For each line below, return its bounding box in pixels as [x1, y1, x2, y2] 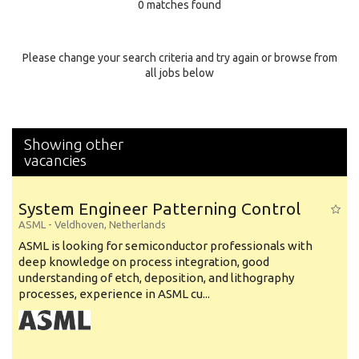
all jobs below [145, 67, 214, 79]
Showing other [24, 135, 123, 153]
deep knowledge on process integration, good [18, 255, 269, 268]
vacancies [24, 151, 87, 169]
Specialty [16, 43, 62, 56]
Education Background [16, 14, 128, 27]
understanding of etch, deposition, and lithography [18, 271, 294, 284]
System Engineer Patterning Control [18, 199, 301, 218]
